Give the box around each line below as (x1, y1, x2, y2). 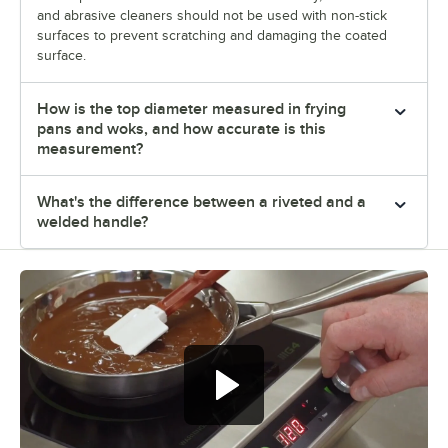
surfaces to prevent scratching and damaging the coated (37, 28, 387, 44)
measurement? (37, 140, 143, 159)
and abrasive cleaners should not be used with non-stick (37, 8, 387, 24)
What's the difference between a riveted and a (37, 193, 366, 212)
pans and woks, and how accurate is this (37, 120, 326, 139)
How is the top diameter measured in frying (37, 100, 346, 119)
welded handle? (37, 213, 148, 232)
